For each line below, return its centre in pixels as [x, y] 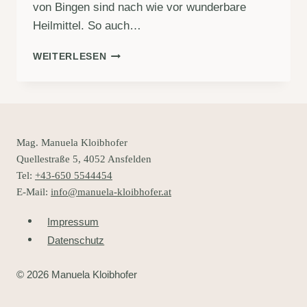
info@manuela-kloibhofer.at [111, 192]
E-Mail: [34, 192]
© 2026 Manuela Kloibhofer [77, 274]
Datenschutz [76, 240]
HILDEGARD [136, 97]
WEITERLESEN [70, 57]
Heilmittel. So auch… [87, 26]
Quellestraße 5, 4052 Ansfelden [84, 159]
